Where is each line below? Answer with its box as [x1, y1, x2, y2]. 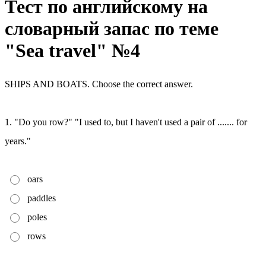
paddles [27, 192, 56, 203]
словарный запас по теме [5, 18, 218, 40]
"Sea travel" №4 [5, 40, 140, 62]
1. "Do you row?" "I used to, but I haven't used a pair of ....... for [5, 116, 247, 127]
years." [5, 135, 31, 146]
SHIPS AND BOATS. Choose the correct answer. [5, 78, 193, 89]
